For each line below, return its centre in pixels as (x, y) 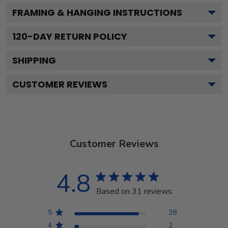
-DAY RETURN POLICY (77, 36)
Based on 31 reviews (134, 191)
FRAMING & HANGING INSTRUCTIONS (97, 12)
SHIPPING (34, 60)
